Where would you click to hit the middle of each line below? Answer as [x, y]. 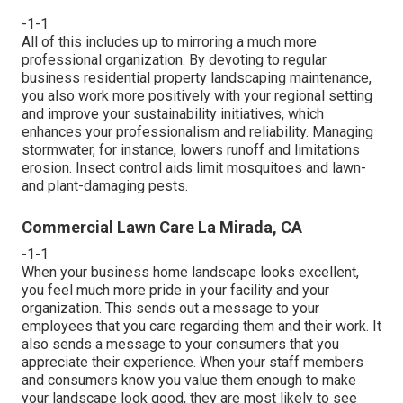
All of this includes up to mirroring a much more [169, 41]
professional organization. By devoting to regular [174, 59]
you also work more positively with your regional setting [197, 95]
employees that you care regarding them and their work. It [201, 326]
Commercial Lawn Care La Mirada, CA [162, 227]
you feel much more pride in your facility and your [175, 290]
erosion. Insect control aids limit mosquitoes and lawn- [194, 167]
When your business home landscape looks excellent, [190, 272]
